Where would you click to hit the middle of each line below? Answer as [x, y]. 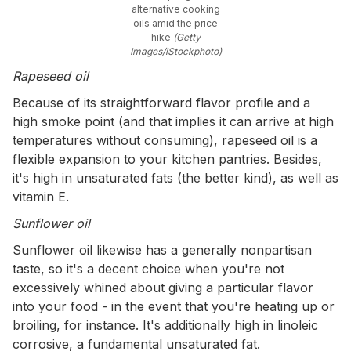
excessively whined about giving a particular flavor [163, 287]
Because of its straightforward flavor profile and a [161, 102]
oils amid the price [175, 23]
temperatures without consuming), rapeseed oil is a [165, 140]
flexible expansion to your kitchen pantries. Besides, [167, 159]
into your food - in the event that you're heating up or [174, 306]
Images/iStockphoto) [175, 51]
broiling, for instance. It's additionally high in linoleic [165, 325]
